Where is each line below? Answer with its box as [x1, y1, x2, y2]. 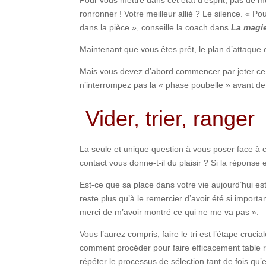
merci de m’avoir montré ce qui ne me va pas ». [80, 207, 259, 217]
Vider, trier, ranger [85, 106, 255, 131]
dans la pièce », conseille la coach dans [80, 22, 232, 32]
